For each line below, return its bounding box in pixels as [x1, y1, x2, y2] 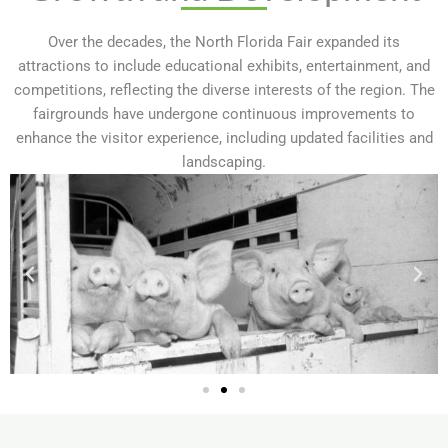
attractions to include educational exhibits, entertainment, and [18, 57, 430, 75]
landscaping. [182, 153, 266, 171]
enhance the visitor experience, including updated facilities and [15, 129, 433, 147]
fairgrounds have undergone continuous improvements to [33, 105, 415, 123]
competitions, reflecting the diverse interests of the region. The [13, 81, 435, 99]
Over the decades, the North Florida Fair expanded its [48, 33, 400, 51]
